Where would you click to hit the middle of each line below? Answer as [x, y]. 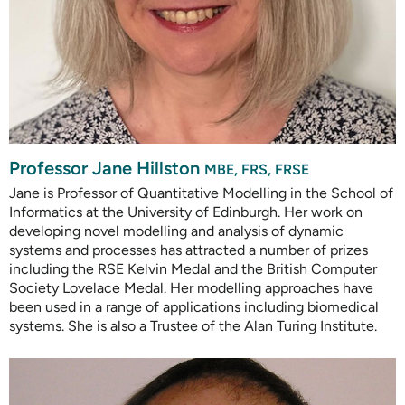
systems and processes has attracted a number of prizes [188, 250]
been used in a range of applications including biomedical [194, 307]
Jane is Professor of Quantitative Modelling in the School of [201, 193]
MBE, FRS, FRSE [257, 170]
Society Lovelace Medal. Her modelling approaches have [191, 288]
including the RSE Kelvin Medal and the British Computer [193, 269]
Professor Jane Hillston [107, 169]
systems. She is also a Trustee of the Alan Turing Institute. [193, 326]
